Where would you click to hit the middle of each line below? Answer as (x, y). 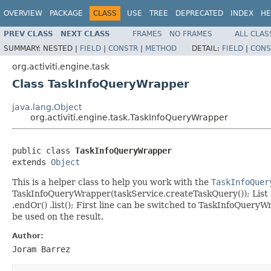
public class (44, 150)
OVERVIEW (23, 13)
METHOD (161, 48)
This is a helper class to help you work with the (112, 182)
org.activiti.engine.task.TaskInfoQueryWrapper (129, 117)
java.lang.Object (47, 107)
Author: (28, 236)
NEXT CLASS (85, 34)
